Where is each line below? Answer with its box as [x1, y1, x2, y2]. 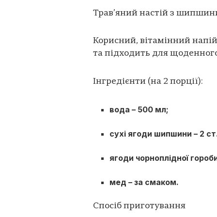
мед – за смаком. [109, 177, 179, 187]
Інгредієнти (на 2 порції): [93, 77, 203, 86]
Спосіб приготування [93, 201, 186, 211]
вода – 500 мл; [109, 105, 169, 115]
